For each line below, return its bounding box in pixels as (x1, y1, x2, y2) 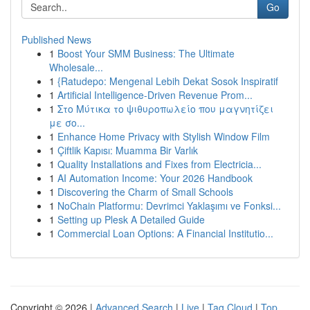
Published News (21, 33, 91, 46)
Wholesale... (49, 60, 103, 74)
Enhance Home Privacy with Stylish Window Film (57, 129, 270, 143)
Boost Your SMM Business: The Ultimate (57, 46, 235, 60)
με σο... (49, 116, 85, 129)
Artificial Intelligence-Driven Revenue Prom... (57, 88, 253, 102)
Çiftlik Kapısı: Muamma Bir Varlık (57, 143, 198, 157)
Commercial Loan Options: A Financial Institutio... (57, 226, 273, 240)
